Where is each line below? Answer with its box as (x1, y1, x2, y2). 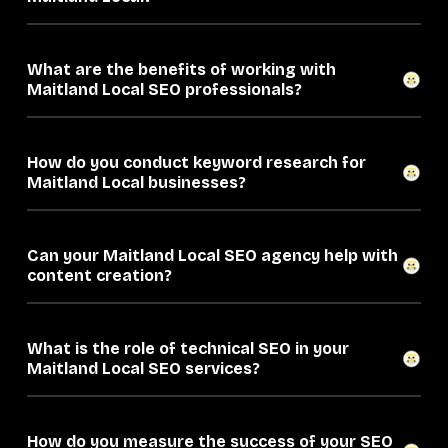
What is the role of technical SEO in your (27, 339, 349, 359)
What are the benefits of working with (27, 60, 336, 80)
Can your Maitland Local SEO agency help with (27, 246, 178, 266)
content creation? (27, 266, 172, 286)
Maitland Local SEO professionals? (102, 80, 302, 100)
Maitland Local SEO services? (102, 359, 260, 379)
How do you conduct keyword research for (27, 153, 366, 173)
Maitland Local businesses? (102, 173, 246, 193)
